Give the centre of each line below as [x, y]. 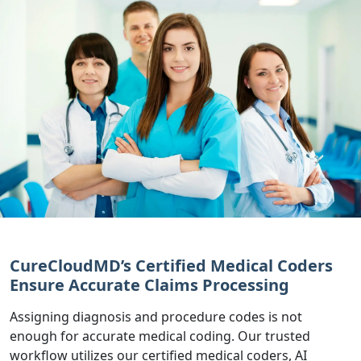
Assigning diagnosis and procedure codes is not [156, 317]
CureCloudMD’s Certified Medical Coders [171, 266]
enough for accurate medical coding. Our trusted [160, 336]
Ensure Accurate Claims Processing [149, 285]
